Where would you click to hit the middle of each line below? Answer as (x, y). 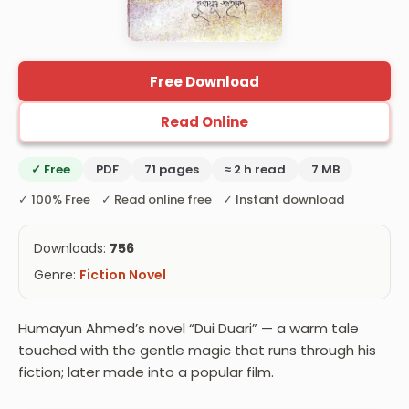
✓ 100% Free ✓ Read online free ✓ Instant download (181, 200)
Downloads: (72, 249)
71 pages (172, 170)
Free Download (204, 81)
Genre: (57, 275)
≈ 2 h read (255, 170)
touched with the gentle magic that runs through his (197, 351)
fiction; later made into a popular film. (146, 372)
